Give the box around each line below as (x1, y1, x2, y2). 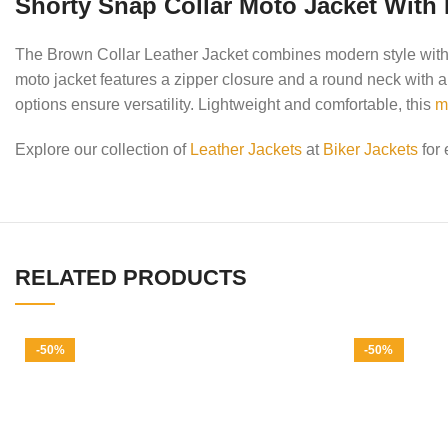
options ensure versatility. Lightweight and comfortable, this (15, 96, 436, 114)
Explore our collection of (15, 141, 191, 159)
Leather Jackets (190, 141, 303, 159)
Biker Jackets (323, 141, 419, 159)
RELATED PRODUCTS (15, 265, 248, 291)
